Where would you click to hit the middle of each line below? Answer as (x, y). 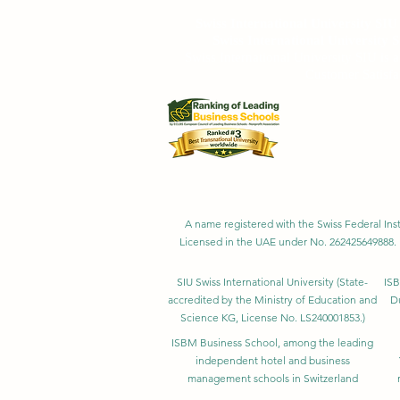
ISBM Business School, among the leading (272, 342)
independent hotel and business (272, 360)
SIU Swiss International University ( (258, 281)
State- (354, 281)
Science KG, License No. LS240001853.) (272, 317)
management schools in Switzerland (272, 378)
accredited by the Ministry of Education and (272, 299)
